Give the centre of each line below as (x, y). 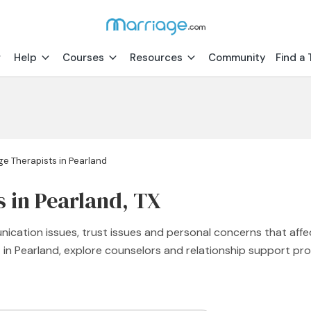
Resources (156, 58)
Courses (83, 58)
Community (237, 58)
